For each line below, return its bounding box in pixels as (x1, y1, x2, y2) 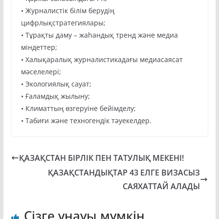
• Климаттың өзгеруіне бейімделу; (21, 104, 136, 113)
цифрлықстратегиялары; (21, 18, 106, 28)
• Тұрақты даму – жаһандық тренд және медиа (21, 30, 178, 40)
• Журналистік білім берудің (21, 6, 114, 16)
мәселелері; (21, 67, 61, 77)
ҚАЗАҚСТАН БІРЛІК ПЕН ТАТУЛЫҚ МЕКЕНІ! (19, 153, 184, 164)
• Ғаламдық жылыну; (21, 91, 90, 101)
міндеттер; (21, 43, 57, 52)
